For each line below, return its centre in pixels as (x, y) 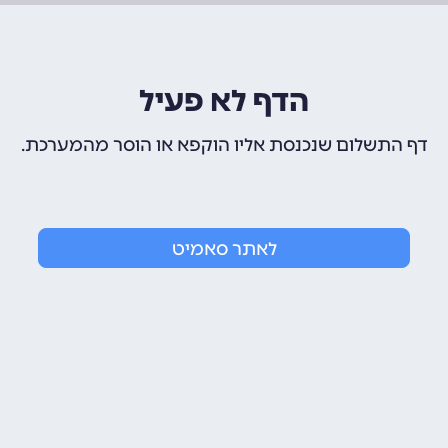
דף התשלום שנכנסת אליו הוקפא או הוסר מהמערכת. (224, 145)
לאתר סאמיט (224, 249)
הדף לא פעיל (224, 101)
